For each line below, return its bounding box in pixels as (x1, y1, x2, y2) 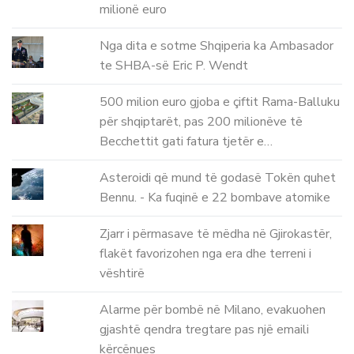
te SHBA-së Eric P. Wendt (100, 56, 249, 74)
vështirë (100, 264, 145, 282)
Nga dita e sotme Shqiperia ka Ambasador (100, 36, 334, 55)
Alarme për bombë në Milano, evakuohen (100, 300, 326, 318)
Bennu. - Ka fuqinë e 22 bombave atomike (100, 188, 331, 206)
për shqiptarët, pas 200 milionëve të (100, 112, 303, 130)
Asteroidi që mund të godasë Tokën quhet (100, 168, 337, 186)
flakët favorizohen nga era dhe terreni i (100, 244, 312, 262)
